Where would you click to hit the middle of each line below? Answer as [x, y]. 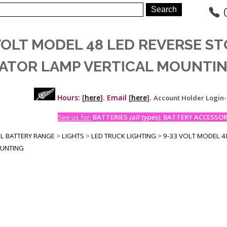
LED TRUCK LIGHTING [124, 136]
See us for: [74, 117]
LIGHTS [73, 136]
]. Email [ [116, 97]
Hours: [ [70, 97]
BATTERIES [111, 117]
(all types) [144, 117]
